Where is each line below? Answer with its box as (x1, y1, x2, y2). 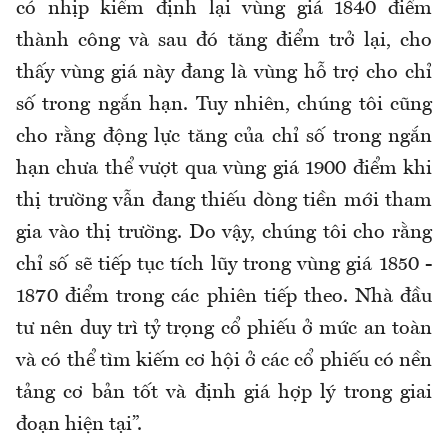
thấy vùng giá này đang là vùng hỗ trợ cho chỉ (16, 62, 432, 83)
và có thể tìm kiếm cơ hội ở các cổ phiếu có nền (16, 350, 432, 371)
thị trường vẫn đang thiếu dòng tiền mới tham (16, 190, 432, 211)
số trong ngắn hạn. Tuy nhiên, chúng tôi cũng (16, 94, 432, 115)
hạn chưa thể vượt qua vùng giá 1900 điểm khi (16, 158, 432, 179)
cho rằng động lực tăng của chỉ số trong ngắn (16, 126, 432, 147)
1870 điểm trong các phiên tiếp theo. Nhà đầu (16, 286, 432, 307)
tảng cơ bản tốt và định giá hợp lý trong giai (16, 382, 432, 403)
